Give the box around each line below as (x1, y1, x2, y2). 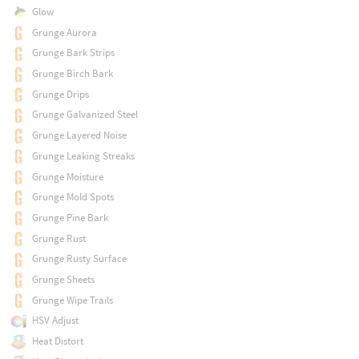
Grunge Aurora (31, 25, 97, 39)
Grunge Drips (31, 87, 89, 101)
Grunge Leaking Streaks (31, 148, 135, 163)
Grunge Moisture (31, 169, 103, 184)
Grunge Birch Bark (31, 66, 113, 80)
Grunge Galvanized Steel (31, 107, 138, 122)
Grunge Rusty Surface (31, 252, 127, 266)
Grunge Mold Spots (31, 190, 114, 204)
